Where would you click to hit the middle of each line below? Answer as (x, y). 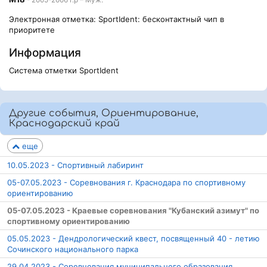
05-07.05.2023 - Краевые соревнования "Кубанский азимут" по (133, 211)
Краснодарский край (64, 123)
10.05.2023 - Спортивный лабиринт (75, 165)
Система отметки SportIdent (64, 70)
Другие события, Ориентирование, (104, 113)
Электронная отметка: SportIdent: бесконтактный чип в (117, 19)
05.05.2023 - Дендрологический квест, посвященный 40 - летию (133, 239)
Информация (45, 53)
